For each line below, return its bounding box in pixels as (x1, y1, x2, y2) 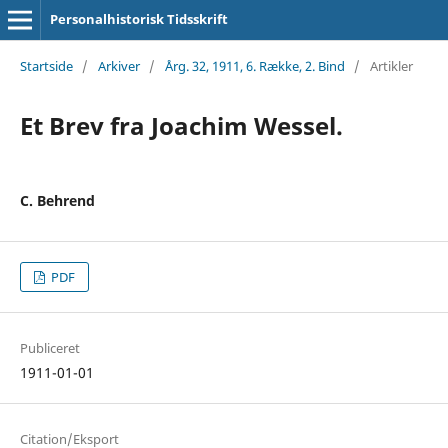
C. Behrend (19, 190, 95, 210)
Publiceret (19, 339, 80, 357)
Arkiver (97, 56, 140, 75)
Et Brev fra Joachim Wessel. (19, 108, 343, 142)
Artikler (369, 56, 413, 75)
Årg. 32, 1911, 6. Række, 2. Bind (164, 56, 345, 75)
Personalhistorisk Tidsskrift (49, 10, 228, 28)
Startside (19, 56, 73, 75)
